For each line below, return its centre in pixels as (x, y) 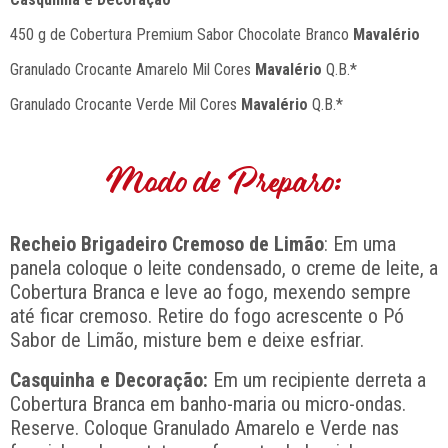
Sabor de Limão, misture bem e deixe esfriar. (187, 339)
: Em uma (360, 243)
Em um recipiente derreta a (317, 379)
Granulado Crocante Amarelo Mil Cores (132, 69)
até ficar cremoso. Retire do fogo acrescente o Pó (207, 315)
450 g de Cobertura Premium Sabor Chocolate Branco (181, 34)
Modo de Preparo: (224, 182)
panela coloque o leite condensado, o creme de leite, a (224, 267)
